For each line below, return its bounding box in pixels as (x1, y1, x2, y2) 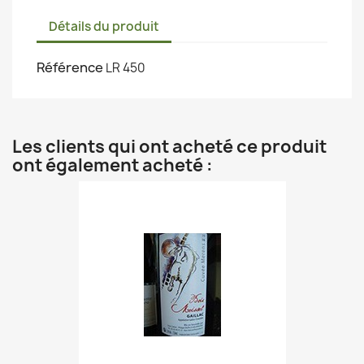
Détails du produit (49, 17, 159, 35)
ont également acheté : (12, 154, 213, 178)
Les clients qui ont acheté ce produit (12, 135, 327, 159)
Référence (37, 58, 103, 77)
